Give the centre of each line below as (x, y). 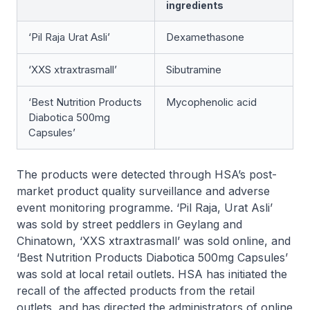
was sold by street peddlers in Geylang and (129, 224)
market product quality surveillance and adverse (143, 191)
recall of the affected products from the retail (136, 291)
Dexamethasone (205, 37)
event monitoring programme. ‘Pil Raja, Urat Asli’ (145, 208)
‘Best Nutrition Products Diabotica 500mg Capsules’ (152, 257)
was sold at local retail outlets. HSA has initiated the (152, 274)
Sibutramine (194, 70)
